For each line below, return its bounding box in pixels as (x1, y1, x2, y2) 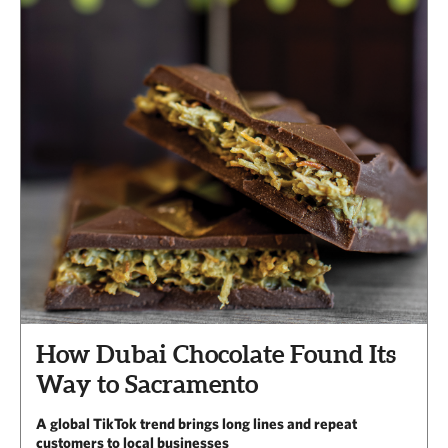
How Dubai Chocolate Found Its (36, 340, 396, 369)
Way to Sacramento (36, 370, 258, 399)
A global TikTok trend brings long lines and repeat (36, 415, 357, 433)
